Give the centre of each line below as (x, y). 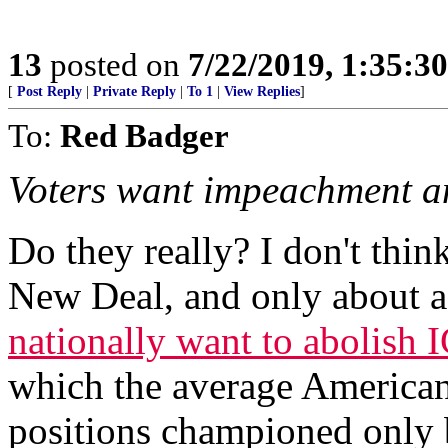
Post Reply (49, 91)
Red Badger (144, 135)
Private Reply (134, 91)
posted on (115, 64)
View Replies (262, 91)
